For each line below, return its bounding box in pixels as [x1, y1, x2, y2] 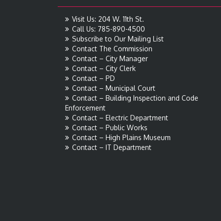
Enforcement [65, 104, 106, 112]
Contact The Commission [72, 44, 152, 53]
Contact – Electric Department [72, 113, 168, 122]
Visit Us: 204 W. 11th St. [72, 15, 144, 23]
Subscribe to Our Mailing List [72, 35, 164, 43]
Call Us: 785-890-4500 [72, 25, 145, 33]
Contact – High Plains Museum [72, 133, 171, 142]
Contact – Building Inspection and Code [72, 94, 198, 102]
